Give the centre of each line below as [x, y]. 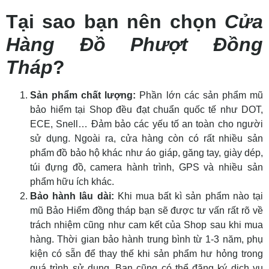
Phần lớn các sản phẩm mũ [200, 95]
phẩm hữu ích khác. [72, 181]
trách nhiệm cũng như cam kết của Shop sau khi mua [147, 225]
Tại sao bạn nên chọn [115, 21]
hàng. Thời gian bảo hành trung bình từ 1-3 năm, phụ [147, 239]
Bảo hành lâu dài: [72, 196]
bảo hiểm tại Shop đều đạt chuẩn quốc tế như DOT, [147, 109]
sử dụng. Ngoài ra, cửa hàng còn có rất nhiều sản [147, 138]
